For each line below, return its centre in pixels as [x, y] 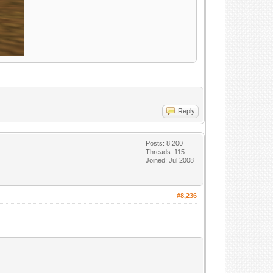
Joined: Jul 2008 [170, 160]
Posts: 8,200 [165, 143]
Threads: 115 [165, 152]
